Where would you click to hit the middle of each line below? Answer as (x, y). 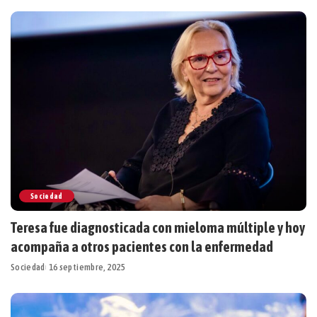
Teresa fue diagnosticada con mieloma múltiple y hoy (158, 227)
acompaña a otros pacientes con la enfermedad (142, 246)
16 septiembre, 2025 (87, 267)
